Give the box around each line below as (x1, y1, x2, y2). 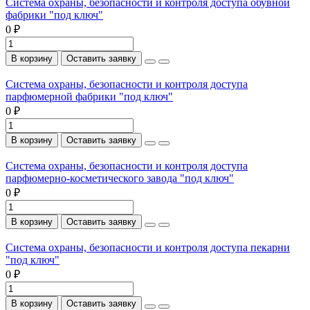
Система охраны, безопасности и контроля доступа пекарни (6, 241, 290, 253)
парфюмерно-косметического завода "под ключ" (6, 172, 234, 184)
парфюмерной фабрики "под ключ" (6, 90, 173, 102)
